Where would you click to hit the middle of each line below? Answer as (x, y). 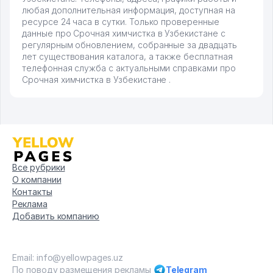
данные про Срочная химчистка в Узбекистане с (124, 34)
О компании (37, 180)
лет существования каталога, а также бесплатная (127, 57)
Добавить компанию (56, 216)
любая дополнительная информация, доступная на (129, 10)
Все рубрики (39, 168)
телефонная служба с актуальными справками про (129, 68)
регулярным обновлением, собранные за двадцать (129, 45)
